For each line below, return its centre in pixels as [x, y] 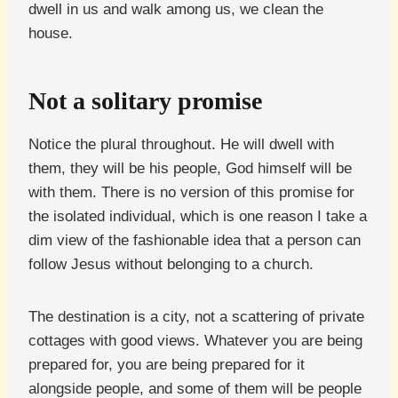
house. [51, 34]
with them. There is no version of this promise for [191, 193]
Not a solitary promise [145, 101]
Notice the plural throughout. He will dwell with [181, 145]
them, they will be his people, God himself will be [190, 169]
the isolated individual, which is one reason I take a [198, 217]
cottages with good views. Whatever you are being [195, 341]
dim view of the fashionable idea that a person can [195, 241]
